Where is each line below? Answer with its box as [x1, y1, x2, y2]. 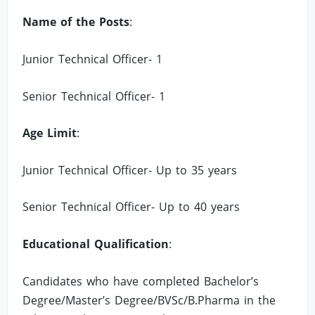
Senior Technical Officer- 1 [22, 88, 166, 104]
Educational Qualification [22, 236, 169, 252]
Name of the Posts [22, 14, 130, 30]
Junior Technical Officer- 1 [22, 51, 163, 67]
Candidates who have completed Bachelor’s [22, 273, 259, 289]
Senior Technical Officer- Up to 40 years [22, 199, 240, 215]
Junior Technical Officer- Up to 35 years [22, 162, 238, 178]
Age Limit [22, 125, 77, 141]
